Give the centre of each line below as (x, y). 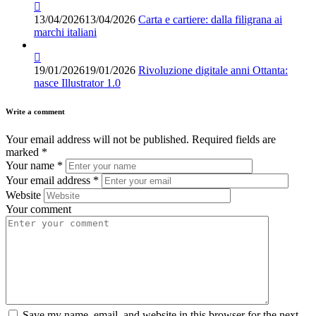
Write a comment (35, 112)
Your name (31, 166)
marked (24, 152)
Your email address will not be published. (97, 140)
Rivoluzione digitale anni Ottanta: (213, 71)
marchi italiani (65, 32)
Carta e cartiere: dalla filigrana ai (210, 20)
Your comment (38, 209)
